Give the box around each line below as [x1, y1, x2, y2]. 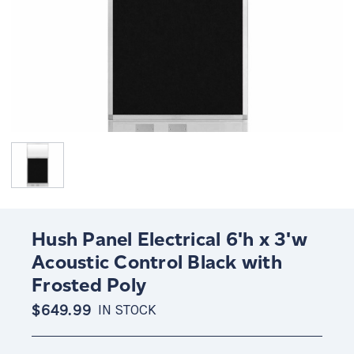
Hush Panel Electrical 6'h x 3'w [32, 227, 307, 250]
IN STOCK [97, 301, 156, 318]
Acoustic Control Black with [32, 250, 282, 273]
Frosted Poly [32, 273, 146, 296]
